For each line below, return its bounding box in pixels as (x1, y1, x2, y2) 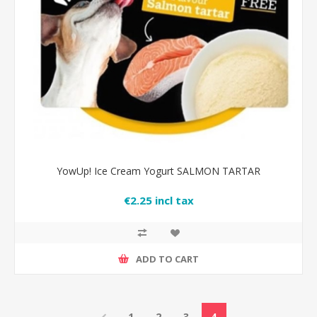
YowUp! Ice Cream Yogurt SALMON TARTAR (57, 164, 260, 178)
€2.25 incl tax (123, 193, 194, 208)
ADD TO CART (136, 252, 199, 265)
